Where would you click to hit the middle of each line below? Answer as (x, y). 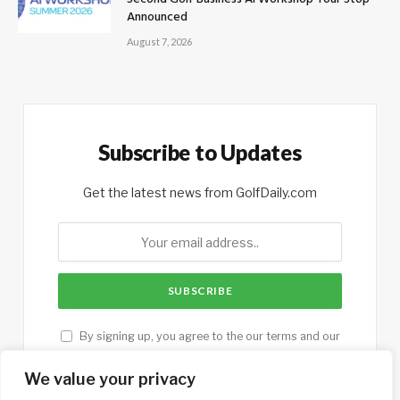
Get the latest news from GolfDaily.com (200, 193)
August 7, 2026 (159, 42)
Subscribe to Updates (200, 153)
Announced (157, 18)
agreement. (237, 355)
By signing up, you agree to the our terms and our (208, 337)
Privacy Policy (169, 355)
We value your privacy (110, 379)
